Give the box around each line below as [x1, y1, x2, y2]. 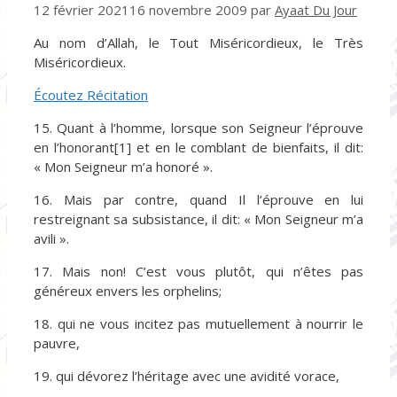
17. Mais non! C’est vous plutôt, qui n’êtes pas [34, 261, 363, 280]
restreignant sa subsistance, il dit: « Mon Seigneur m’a [34, 209, 363, 228]
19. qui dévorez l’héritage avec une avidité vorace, [34, 366, 339, 385]
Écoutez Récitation [34, 85, 148, 104]
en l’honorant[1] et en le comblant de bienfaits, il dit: [34, 137, 363, 156]
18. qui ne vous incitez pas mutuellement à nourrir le [34, 314, 363, 332]
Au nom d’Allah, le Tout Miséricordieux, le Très [34, 33, 363, 51]
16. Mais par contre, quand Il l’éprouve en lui [34, 190, 363, 208]
